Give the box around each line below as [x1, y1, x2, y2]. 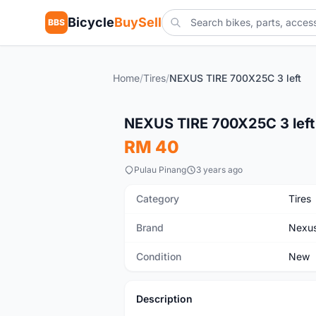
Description [136, 293, 193, 305]
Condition [136, 250, 181, 262]
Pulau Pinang [134, 164, 186, 175]
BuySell [114, 15, 162, 30]
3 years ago [196, 164, 243, 175]
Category [136, 193, 179, 205]
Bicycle [68, 15, 114, 30]
